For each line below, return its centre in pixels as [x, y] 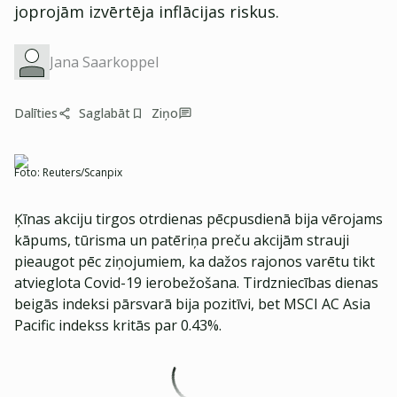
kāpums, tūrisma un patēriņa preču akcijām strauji [182, 240]
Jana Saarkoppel [104, 62]
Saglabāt [105, 113]
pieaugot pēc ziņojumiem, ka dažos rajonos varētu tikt [195, 261]
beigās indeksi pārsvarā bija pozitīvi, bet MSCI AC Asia [192, 304]
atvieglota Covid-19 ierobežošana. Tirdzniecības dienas [196, 283]
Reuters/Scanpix [82, 172]
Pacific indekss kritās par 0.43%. [118, 325]
